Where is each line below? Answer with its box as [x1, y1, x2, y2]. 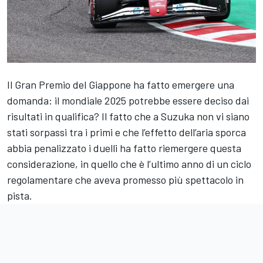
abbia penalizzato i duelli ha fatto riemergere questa [7, 141, 241, 155]
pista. [7, 189, 32, 203]
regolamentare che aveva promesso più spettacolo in [7, 173, 244, 187]
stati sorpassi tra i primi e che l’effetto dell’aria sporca [7, 126, 246, 139]
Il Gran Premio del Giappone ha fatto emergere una [7, 78, 234, 92]
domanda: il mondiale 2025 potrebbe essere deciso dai [7, 94, 249, 107]
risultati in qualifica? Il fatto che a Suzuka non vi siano [7, 110, 249, 123]
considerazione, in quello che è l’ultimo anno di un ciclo [7, 157, 251, 171]
